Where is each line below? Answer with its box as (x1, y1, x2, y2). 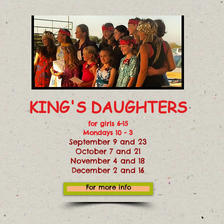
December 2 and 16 (71, 165, 144, 175)
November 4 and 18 (70, 156, 145, 165)
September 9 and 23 (69, 137, 146, 146)
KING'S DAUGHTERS (28, 95, 187, 117)
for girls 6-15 (87, 119, 128, 127)
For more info (85, 183, 131, 191)
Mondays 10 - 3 (83, 128, 132, 136)
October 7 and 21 (75, 146, 140, 156)
